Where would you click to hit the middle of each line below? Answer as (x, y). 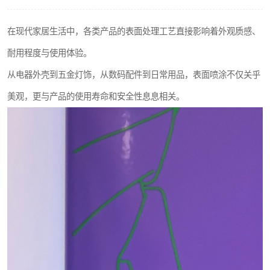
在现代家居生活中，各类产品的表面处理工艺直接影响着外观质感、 (134, 31)
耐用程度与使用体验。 (49, 53)
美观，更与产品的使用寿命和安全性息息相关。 (96, 96)
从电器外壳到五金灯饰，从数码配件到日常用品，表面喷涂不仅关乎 (134, 75)
